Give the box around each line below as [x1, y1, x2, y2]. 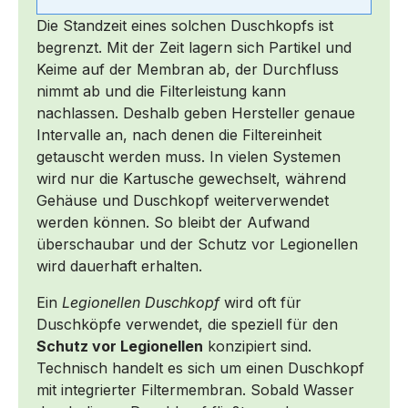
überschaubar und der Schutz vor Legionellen [36, 234, 358, 253]
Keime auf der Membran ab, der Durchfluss [36, 59, 339, 78]
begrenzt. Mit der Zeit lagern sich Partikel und [36, 37, 352, 56]
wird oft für [219, 292, 301, 311]
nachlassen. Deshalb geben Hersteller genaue [36, 103, 355, 122]
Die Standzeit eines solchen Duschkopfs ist [36, 15, 333, 35]
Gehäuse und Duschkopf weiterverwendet [36, 190, 329, 209]
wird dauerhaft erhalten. [36, 256, 202, 275]
